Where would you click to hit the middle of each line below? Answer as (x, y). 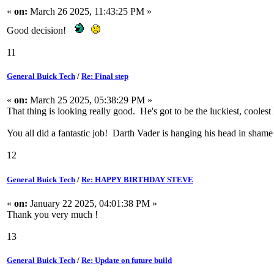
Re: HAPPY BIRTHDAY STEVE (137, 179)
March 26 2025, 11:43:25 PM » (90, 11)
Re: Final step (105, 76)
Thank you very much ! (52, 214)
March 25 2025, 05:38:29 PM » (90, 100)
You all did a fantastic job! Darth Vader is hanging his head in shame (140, 133)
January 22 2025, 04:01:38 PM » (92, 203)
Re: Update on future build (127, 260)
